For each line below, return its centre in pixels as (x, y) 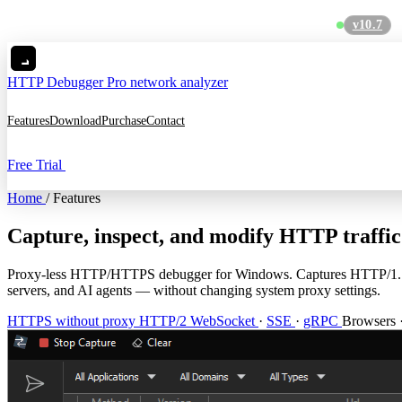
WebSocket (224, 321)
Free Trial (36, 165)
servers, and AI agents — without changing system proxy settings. (194, 291)
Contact (166, 121)
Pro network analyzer (167, 83)
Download (75, 121)
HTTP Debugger (55, 83)
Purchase (124, 121)
